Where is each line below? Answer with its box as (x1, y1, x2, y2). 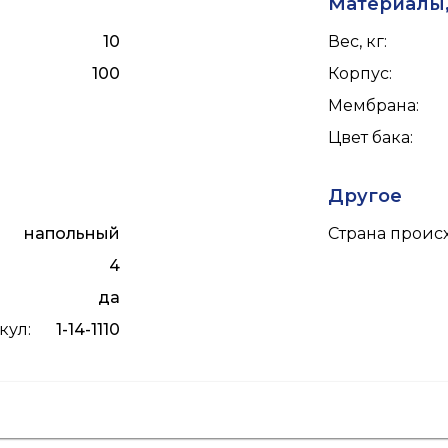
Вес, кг (328, 31, 384, 51)
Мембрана (328, 95, 416, 115)
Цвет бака (328, 127, 410, 147)
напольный (24, 223, 120, 243)
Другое (328, 184, 402, 207)
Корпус (328, 63, 389, 83)
